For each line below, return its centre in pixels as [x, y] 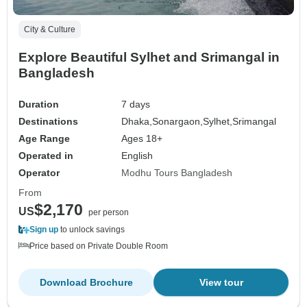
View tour [221, 282]
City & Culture [50, 29]
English [137, 155]
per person [109, 212]
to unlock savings [91, 229]
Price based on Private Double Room [99, 246]
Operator [39, 172]
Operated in [46, 155]
